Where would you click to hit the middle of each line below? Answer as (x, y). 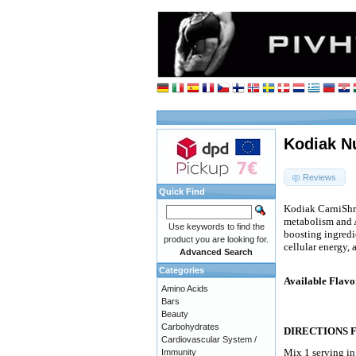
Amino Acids (185, 288)
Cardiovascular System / (209, 339)
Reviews (320, 177)
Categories (182, 270)
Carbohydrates (190, 326)
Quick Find (182, 191)
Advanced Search (216, 252)
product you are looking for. (216, 239)
